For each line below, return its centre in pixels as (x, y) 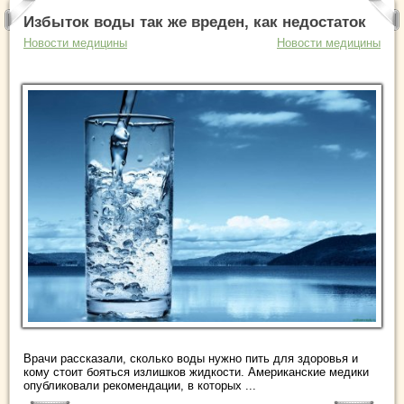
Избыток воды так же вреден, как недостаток (195, 22)
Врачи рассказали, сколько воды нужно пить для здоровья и (191, 359)
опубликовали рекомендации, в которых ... (140, 386)
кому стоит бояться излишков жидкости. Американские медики (196, 372)
